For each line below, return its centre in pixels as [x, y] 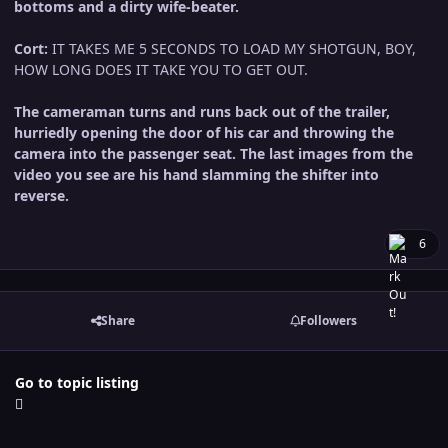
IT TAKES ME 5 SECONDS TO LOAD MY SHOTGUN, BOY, [232, 48]
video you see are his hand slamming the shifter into [196, 174]
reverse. [41, 195]
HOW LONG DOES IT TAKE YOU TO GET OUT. [161, 69]
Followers [328, 321]
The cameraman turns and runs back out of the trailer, [202, 111]
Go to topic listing [77, 382]
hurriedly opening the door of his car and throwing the [204, 132]
